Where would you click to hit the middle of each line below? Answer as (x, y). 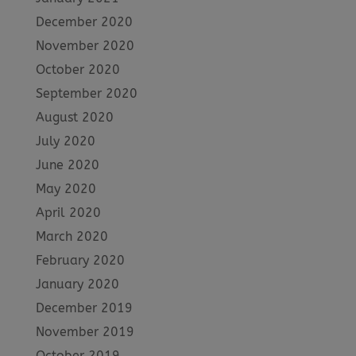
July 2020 (65, 141)
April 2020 (68, 212)
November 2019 (85, 331)
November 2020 (85, 45)
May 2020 (66, 188)
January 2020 (77, 284)
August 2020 (74, 117)
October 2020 (77, 69)
